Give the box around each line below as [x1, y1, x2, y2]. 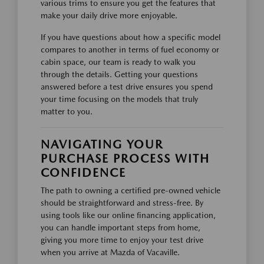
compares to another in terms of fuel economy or [41, 45, 219, 55]
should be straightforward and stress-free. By [41, 198, 203, 208]
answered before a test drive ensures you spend [41, 82, 213, 92]
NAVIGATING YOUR [41, 137, 163, 152]
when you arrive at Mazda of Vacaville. [41, 247, 180, 258]
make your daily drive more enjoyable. [41, 11, 177, 21]
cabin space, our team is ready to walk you [41, 57, 196, 67]
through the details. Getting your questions [41, 70, 198, 80]
